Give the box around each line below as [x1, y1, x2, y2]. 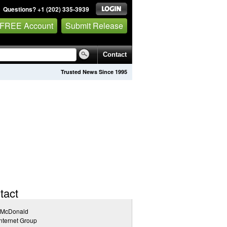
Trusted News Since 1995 [61, 68, 127, 75]
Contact [103, 51, 127, 58]
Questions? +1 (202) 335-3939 [3, 5, 89, 14]
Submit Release [65, 19, 123, 31]
